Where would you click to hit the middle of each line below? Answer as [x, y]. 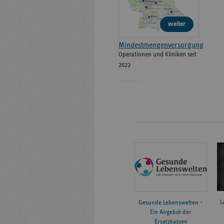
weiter [177, 24]
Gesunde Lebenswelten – [171, 202]
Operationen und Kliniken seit [158, 54]
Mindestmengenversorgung [161, 45]
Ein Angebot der [171, 212]
